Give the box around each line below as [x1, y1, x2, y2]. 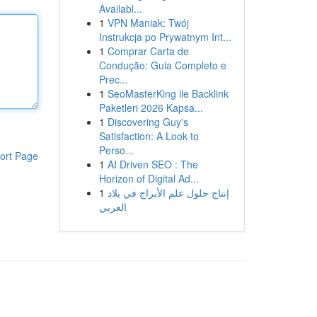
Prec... [98, 72, 128, 86]
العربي [98, 200, 127, 214]
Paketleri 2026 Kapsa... [98, 100, 203, 115]
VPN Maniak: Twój [107, 16, 189, 30]
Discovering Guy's [107, 115, 188, 129]
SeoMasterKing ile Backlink [107, 86, 229, 100]
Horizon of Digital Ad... [98, 171, 199, 185]
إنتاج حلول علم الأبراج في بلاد [107, 185, 229, 200]
